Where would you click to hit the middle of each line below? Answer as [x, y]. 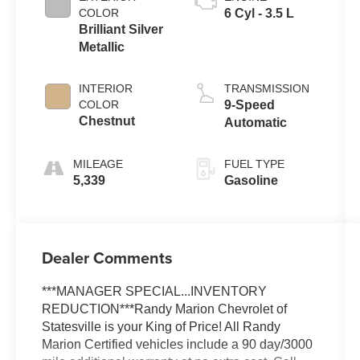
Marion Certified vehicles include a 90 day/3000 [178, 345]
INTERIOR [106, 88]
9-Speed [249, 104]
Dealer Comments [108, 258]
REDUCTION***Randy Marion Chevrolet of [165, 309]
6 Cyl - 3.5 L [259, 13]
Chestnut [107, 121]
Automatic [255, 122]
